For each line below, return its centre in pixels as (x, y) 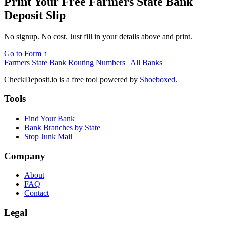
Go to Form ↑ (26, 53)
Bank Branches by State (62, 127)
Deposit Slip (35, 15)
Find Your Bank (49, 118)
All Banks (146, 62)
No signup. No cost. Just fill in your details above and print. (98, 36)
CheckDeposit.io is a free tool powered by (72, 79)
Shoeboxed (157, 79)
